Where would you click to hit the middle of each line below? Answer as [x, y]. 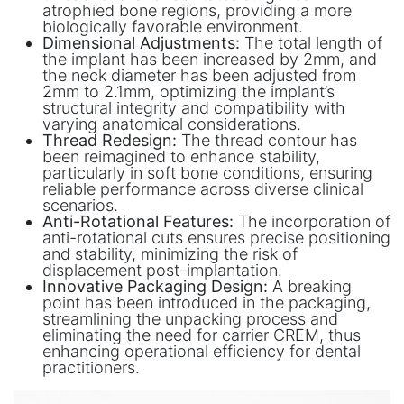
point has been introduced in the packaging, [207, 303]
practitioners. [91, 368]
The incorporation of [312, 222]
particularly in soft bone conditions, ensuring [207, 173]
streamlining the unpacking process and [190, 319]
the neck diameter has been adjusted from [199, 76]
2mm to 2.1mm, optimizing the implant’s [188, 92]
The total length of [311, 43]
